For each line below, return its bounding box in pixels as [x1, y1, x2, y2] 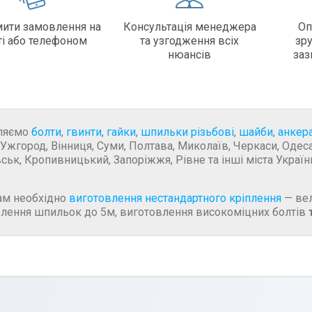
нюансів [168, 47, 212, 61]
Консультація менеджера [123, 19, 256, 33]
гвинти [66, 125, 102, 139]
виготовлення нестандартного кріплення [69, 191, 281, 205]
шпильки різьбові [141, 125, 234, 139]
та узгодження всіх [140, 33, 240, 47]
